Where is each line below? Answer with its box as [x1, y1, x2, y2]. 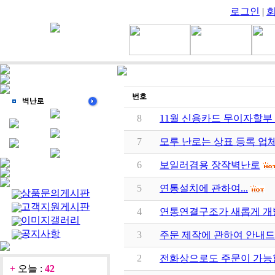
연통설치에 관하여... [160, 183, 248, 194]
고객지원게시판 [21, 201, 90, 212]
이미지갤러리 [21, 215, 80, 225]
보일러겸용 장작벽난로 [160, 160, 260, 171]
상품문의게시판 [21, 188, 90, 198]
